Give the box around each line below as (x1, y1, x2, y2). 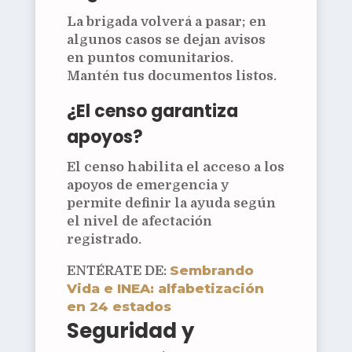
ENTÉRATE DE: (66, 262, 170, 278)
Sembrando (169, 262, 254, 278)
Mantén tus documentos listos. (66, 68, 277, 83)
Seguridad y (66, 316, 194, 345)
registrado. (66, 231, 141, 247)
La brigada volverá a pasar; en (66, 13, 266, 29)
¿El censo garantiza (66, 98, 238, 123)
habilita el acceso (126, 159, 251, 174)
